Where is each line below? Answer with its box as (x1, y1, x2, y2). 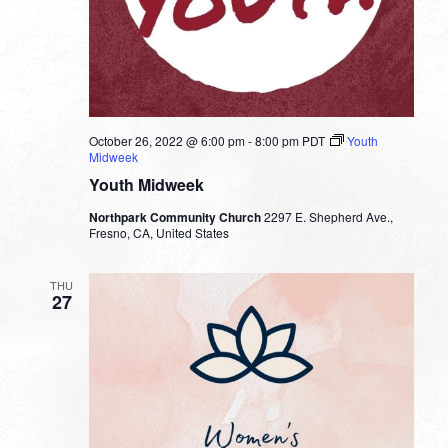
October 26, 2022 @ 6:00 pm (88, 131, 245, 149)
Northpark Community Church (88, 207, 264, 226)
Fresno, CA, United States (88, 223, 229, 241)
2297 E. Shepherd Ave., (263, 207, 393, 225)
